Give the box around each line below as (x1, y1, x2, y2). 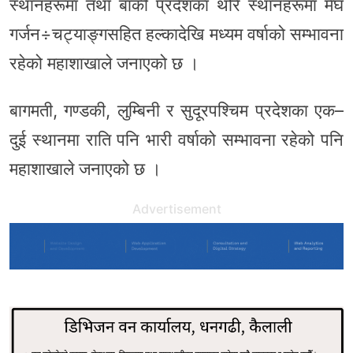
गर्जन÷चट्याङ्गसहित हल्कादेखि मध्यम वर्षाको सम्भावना (9, 24, 344, 45)
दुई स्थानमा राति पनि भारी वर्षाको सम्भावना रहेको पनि (9, 129, 344, 150)
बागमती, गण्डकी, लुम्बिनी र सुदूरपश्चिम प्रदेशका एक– (9, 100, 344, 121)
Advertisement (132, 200, 221, 217)
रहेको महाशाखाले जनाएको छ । (9, 53, 199, 74)
